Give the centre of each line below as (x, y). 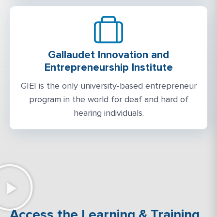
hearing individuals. (108, 113)
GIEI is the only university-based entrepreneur (108, 86)
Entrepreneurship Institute (108, 68)
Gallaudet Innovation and (108, 55)
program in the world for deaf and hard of (108, 100)
